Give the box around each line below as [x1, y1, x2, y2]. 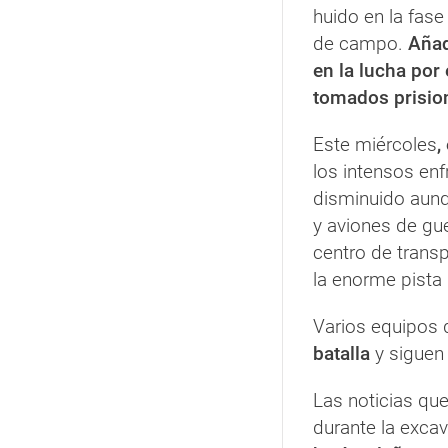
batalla [313, 341, 370, 365]
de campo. [313, 31, 408, 55]
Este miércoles [313, 132, 437, 156]
